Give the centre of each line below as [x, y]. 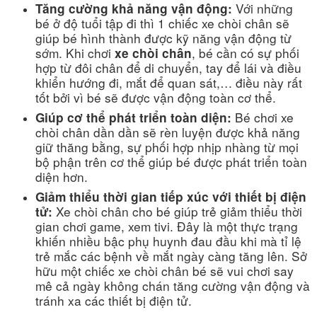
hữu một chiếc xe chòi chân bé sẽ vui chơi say [165, 270]
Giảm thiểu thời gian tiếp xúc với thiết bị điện [171, 196]
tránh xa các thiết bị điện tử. [114, 300]
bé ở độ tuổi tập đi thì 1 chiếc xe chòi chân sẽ [162, 23]
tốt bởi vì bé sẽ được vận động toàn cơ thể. [157, 97]
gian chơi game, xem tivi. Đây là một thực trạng [167, 226]
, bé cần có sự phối [246, 52]
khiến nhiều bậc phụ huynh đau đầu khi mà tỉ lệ [168, 241]
